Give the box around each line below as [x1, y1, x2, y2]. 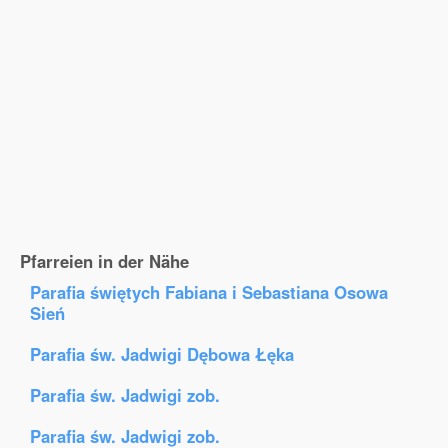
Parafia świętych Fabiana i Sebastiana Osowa [30, 280, 388, 304]
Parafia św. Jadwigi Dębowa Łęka [30, 342, 294, 366]
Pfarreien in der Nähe [20, 249, 189, 273]
